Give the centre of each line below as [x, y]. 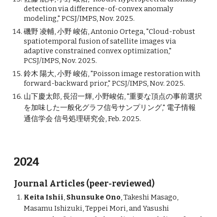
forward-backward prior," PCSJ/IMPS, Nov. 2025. [105, 83]
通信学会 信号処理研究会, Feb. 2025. [83, 119]
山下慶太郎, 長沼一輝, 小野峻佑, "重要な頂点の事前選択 [113, 96]
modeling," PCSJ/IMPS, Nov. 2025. [79, 18]
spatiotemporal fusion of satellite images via [100, 41]
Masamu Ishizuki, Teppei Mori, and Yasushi [97, 208]
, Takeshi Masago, [150, 197]
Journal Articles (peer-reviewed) [85, 184]
